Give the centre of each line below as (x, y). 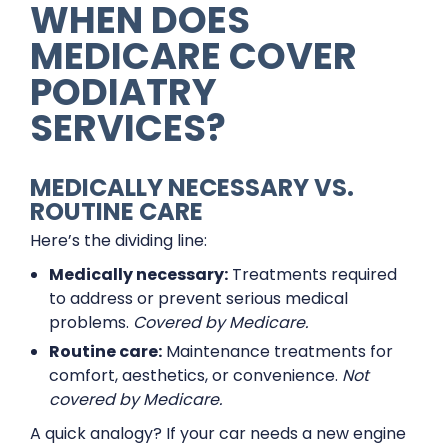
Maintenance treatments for (278, 351)
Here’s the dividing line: (118, 240)
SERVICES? (128, 128)
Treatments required (313, 274)
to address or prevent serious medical (199, 298)
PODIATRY (123, 92)
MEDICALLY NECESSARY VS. (192, 187)
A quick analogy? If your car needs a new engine (218, 433)
